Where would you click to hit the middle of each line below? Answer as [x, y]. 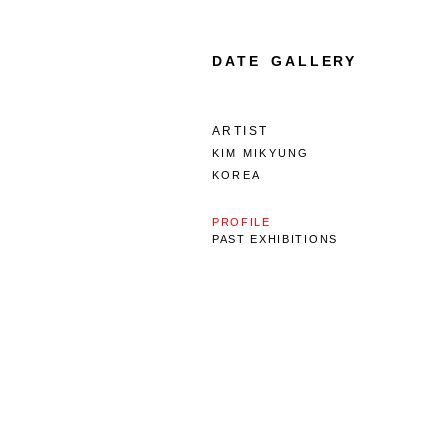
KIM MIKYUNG [261, 153]
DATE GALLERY [285, 61]
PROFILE [241, 222]
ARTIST [240, 131]
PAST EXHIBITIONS [275, 239]
